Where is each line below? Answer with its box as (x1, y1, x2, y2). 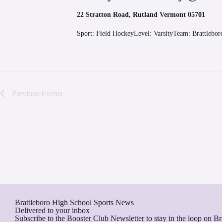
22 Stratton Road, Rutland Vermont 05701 (76, 11, 205, 18)
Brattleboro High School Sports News (15, 198, 134, 207)
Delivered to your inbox (15, 206, 90, 215)
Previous (12, 89, 41, 98)
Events (41, 89, 62, 98)
